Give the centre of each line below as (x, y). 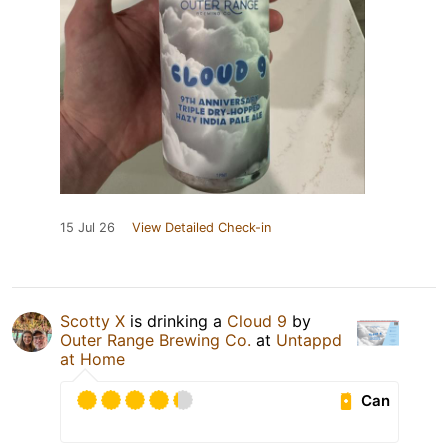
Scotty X (92, 321)
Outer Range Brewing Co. (155, 340)
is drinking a (176, 321)
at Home (92, 359)
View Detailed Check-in (201, 228)
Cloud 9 (257, 321)
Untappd (309, 340)
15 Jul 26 (87, 228)
